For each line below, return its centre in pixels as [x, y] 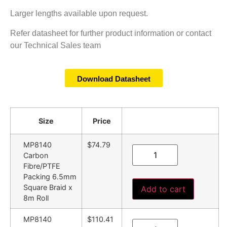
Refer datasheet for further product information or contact [111, 33]
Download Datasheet [113, 79]
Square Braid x [48, 187]
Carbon [36, 156]
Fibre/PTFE [42, 166]
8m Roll [36, 198]
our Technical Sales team [55, 45]
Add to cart [163, 189]
